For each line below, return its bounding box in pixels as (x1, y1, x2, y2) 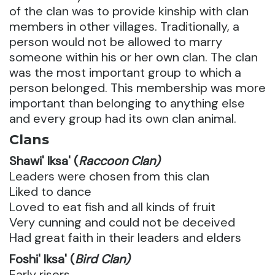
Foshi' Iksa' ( (9, 251, 75, 267)
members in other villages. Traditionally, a (9, 18, 239, 34)
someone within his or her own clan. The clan (9, 49, 258, 65)
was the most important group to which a (9, 64, 241, 80)
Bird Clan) (75, 251, 130, 267)
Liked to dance (9, 184, 91, 199)
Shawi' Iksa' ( (9, 153, 79, 169)
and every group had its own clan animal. (9, 110, 236, 126)
